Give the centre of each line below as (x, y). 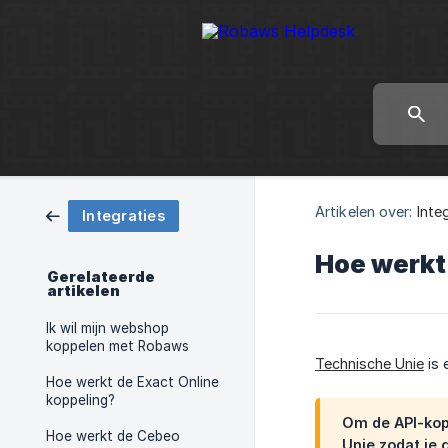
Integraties (123, 215)
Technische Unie (369, 363)
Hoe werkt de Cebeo (113, 436)
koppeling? (80, 400)
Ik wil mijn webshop (107, 328)
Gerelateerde (101, 277)
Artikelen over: (364, 211)
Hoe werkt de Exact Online (132, 382)
